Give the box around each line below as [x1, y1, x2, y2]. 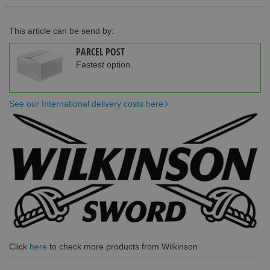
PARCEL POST [76, 45, 125, 58]
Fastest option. [76, 59, 133, 69]
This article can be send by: [9, 25, 114, 36]
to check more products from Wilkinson [47, 242, 198, 252]
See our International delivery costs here [9, 98, 163, 108]
